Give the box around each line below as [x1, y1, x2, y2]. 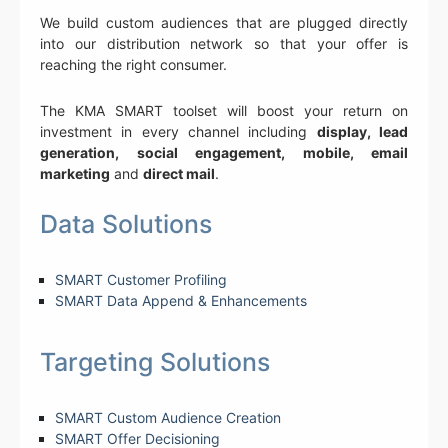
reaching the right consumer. [40, 56, 227, 74]
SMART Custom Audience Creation [55, 409, 281, 427]
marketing [40, 165, 110, 183]
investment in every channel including [40, 123, 317, 141]
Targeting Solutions [40, 347, 270, 378]
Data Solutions [40, 209, 212, 240]
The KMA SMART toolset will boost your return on [40, 102, 408, 120]
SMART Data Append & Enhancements [55, 292, 307, 310]
